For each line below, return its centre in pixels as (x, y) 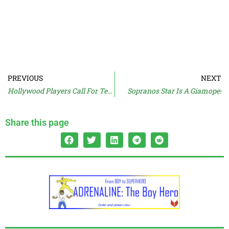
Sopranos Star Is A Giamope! (174, 90)
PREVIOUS (25, 78)
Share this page (37, 122)
